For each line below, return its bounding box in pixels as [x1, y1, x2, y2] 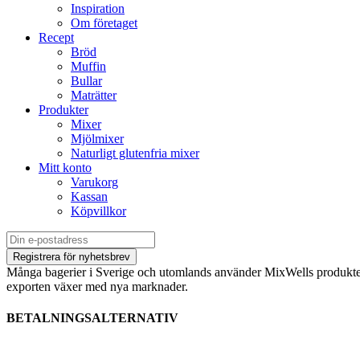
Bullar [71, 74, 102, 88]
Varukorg [71, 175, 118, 190]
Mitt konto [39, 161, 92, 175]
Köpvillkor [71, 204, 126, 219]
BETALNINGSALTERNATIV [6, 311, 178, 325]
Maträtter [71, 88, 117, 103]
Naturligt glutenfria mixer [71, 146, 199, 161]
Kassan [71, 190, 108, 204]
